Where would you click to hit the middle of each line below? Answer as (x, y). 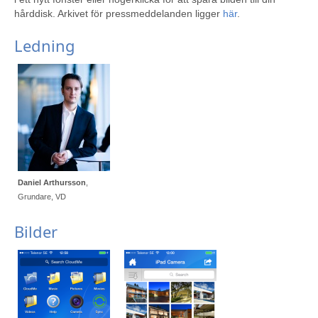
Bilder (36, 231)
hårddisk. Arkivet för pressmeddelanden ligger (119, 13)
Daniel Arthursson (52, 182)
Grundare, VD (42, 197)
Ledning (45, 45)
